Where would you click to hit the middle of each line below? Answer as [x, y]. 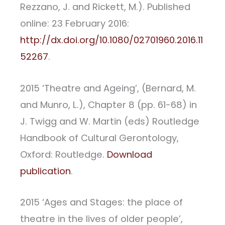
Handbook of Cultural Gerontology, [99, 138]
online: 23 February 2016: [75, 24]
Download [130, 154]
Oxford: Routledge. [64, 154]
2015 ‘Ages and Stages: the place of [101, 202]
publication [45, 171]
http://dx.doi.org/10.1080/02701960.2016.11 [111, 40]
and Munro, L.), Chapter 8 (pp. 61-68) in [108, 104]
